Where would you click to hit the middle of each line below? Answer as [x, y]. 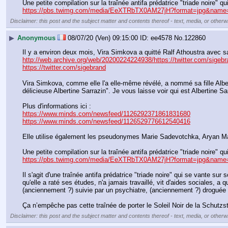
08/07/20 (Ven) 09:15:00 [103, 38]
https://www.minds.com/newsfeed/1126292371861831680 [106, 113]
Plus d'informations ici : [57, 106]
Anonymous [36, 38]
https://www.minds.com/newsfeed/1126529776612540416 [106, 121]
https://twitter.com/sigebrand [64, 68]
